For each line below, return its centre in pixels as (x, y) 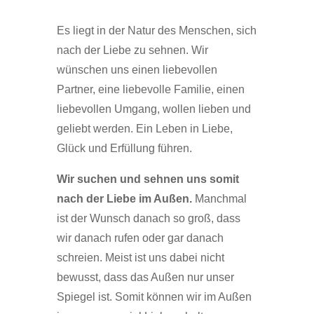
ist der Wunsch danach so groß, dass (148, 218)
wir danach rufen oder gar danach (140, 238)
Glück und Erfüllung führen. (124, 148)
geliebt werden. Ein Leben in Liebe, (144, 129)
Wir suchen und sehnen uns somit (148, 179)
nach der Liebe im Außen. (124, 199)
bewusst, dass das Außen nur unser (145, 277)
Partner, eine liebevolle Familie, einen (150, 89)
